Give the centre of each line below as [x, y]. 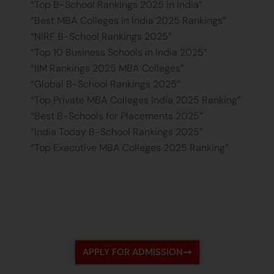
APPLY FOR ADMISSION [132, 252]
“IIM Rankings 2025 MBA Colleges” [107, 68]
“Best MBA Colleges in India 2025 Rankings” [128, 20]
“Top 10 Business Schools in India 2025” [119, 52]
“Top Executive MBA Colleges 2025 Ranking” [130, 147]
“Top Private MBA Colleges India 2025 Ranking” [136, 100]
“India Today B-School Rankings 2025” [117, 131]
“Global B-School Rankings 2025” [106, 84]
